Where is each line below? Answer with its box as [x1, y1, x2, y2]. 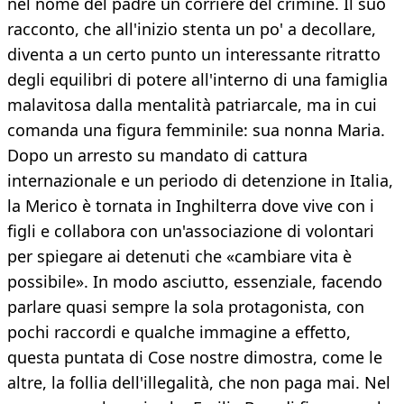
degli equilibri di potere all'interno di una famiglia [7, 69, 388, 91]
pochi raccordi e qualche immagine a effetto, [7, 321, 351, 344]
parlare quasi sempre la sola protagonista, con [7, 296, 364, 318]
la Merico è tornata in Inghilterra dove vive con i [7, 195, 374, 217]
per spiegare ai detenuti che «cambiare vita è [7, 245, 352, 268]
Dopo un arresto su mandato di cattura [7, 144, 308, 167]
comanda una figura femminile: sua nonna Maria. [7, 119, 385, 142]
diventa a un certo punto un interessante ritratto [7, 43, 381, 66]
